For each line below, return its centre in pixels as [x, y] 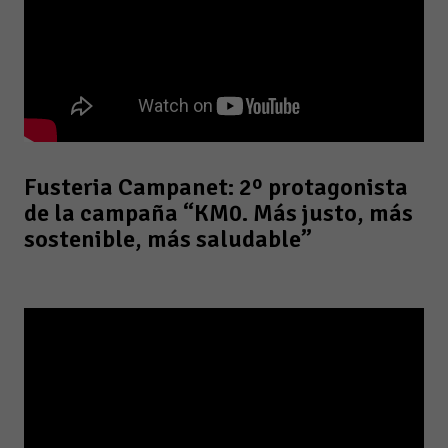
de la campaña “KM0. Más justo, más [218, 213]
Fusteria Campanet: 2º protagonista [216, 187]
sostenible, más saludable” [168, 239]
